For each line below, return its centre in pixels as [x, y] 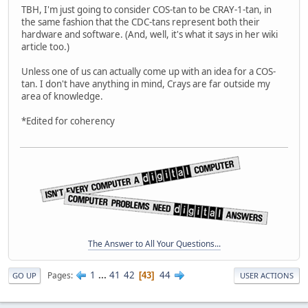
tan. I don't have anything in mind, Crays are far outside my [146, 84]
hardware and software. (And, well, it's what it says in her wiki [150, 34]
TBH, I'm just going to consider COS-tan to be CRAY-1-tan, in [146, 9]
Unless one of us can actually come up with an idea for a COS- [148, 71]
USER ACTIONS [267, 275]
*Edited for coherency [68, 121]
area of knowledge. [62, 96]
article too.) [45, 46]
